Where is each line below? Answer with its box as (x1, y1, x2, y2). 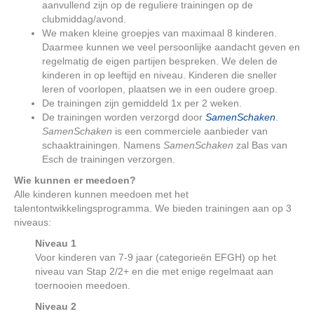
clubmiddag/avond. (42, 13, 126, 25)
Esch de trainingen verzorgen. (42, 153, 175, 165)
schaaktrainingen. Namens (42, 139, 163, 151)
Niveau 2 (35, 301, 76, 312)
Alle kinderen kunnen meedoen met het (14, 189, 189, 200)
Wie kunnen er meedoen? (14, 175, 136, 186)
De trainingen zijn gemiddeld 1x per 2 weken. (42, 97, 242, 109)
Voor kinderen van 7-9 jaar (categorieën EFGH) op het (35, 252, 276, 263)
